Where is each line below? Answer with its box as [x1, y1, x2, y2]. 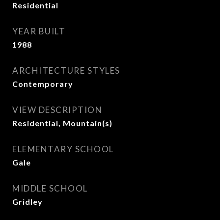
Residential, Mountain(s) [12, 118, 112, 128]
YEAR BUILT [12, 26, 65, 36]
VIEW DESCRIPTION [12, 105, 102, 115]
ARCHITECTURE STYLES [12, 65, 120, 76]
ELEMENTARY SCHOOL [12, 144, 114, 154]
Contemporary [12, 79, 73, 88]
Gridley [12, 197, 43, 206]
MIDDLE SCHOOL [12, 183, 88, 193]
